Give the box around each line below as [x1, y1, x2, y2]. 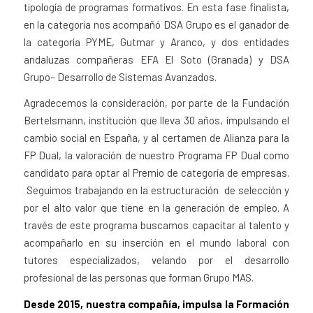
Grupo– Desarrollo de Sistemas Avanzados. [23, 70, 217, 83]
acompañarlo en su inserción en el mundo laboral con [23, 236, 290, 249]
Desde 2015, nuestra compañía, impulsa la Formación [23, 297, 290, 310]
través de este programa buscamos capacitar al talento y [23, 219, 290, 232]
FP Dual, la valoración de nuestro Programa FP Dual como [23, 149, 290, 162]
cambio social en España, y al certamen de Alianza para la [23, 131, 290, 145]
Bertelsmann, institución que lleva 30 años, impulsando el [23, 114, 290, 127]
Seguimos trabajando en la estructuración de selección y [23, 184, 290, 197]
